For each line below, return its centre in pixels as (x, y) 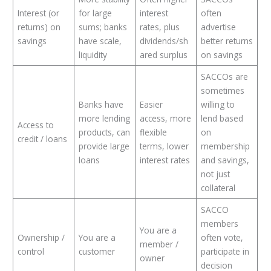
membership (225, 146)
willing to (217, 104)
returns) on (39, 27)
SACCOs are (224, 76)
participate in (225, 251)
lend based (222, 118)
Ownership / (41, 237)
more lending (104, 118)
